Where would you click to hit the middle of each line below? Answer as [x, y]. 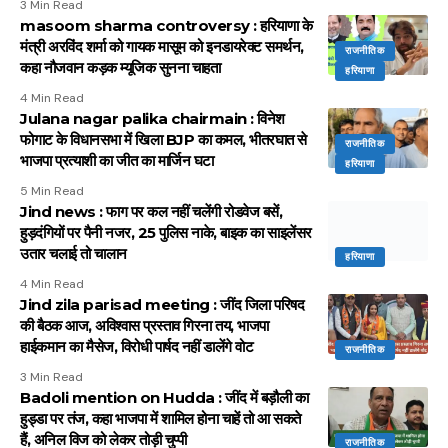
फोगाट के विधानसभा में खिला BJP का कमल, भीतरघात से [163, 139]
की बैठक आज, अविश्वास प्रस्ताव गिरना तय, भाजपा [144, 325]
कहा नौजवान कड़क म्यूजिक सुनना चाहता [120, 67]
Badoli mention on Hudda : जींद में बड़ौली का [164, 397]
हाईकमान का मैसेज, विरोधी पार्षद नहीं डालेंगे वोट [136, 346]
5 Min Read [52, 190]
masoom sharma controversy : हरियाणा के [166, 25]
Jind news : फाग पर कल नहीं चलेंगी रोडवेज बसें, [151, 211]
